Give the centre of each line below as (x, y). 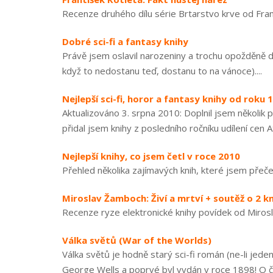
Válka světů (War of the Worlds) (137, 240)
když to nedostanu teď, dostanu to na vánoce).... (162, 71)
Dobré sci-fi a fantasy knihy (125, 41)
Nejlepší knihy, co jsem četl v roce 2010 (151, 156)
